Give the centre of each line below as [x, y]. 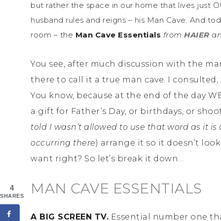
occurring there [63, 143]
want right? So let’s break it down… [107, 158]
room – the [53, 35]
